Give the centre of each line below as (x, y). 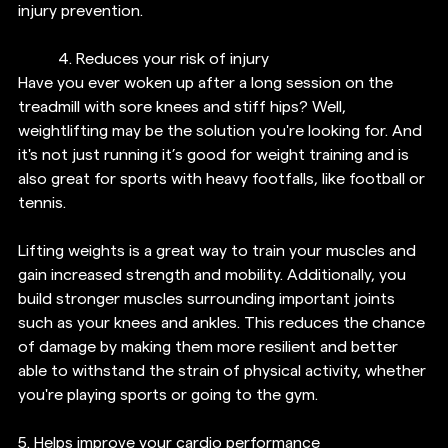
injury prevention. (80, 10)
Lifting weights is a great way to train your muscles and (219, 250)
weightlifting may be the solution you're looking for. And (222, 130)
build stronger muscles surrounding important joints (208, 298)
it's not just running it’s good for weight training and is (215, 154)
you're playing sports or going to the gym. (168, 394)
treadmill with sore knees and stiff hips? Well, (184, 106)
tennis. (42, 202)
